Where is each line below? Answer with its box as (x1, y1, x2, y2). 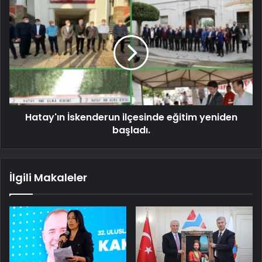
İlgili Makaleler (9, 170, 87, 185)
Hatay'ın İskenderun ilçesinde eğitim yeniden (25, 110, 237, 124)
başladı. (112, 123, 150, 137)
